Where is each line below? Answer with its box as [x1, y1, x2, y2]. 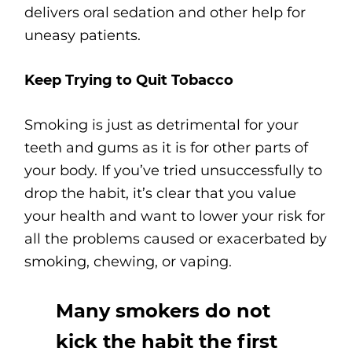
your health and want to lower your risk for [24, 207, 326, 225]
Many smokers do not [56, 299, 271, 323]
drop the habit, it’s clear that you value [24, 185, 297, 203]
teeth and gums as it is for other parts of [24, 139, 309, 157]
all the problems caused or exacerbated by [24, 230, 328, 248]
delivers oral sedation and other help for [24, 4, 306, 22]
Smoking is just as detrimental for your [24, 116, 299, 134]
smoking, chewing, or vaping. [24, 253, 233, 271]
